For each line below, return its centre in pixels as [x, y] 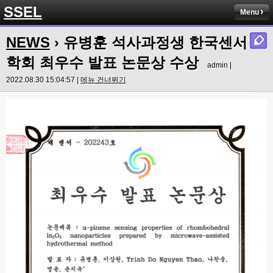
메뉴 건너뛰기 [103, 80]
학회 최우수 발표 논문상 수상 [102, 62]
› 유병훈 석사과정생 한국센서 [149, 42]
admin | [219, 65]
